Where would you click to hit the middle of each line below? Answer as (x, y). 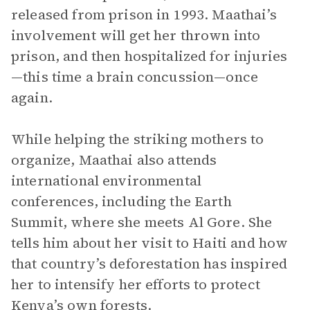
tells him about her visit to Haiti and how (150, 243)
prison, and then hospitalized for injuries (149, 56)
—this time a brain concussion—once (135, 77)
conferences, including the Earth (121, 201)
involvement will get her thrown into (136, 35)
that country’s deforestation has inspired (149, 264)
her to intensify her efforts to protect (136, 284)
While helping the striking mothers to (138, 139)
